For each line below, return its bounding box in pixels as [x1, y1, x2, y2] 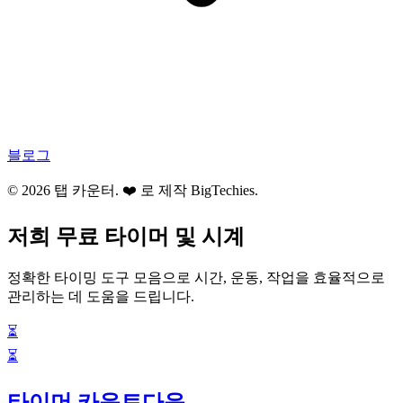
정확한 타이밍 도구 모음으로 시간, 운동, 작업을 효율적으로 [7, 269, 385, 285]
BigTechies [191, 183, 255, 198]
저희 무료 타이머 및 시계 [7, 224, 245, 248]
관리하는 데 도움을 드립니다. [7, 288, 194, 304]
